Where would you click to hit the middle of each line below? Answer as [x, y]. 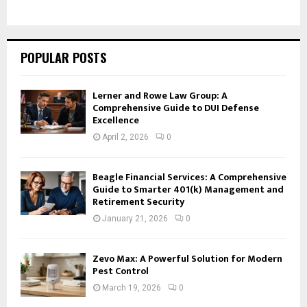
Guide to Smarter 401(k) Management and [188, 190]
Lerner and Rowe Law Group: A [160, 96]
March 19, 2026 [132, 288]
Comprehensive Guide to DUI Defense [176, 108]
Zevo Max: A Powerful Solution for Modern [187, 259]
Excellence [116, 121]
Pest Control [121, 271]
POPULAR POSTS [63, 58]
